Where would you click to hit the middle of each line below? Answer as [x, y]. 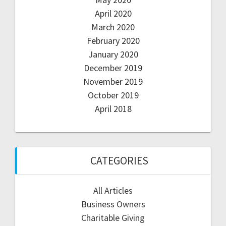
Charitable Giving [113, 217]
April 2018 [113, 108]
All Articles [113, 190]
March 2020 [113, 27]
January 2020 [113, 54]
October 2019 [113, 95]
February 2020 [113, 40]
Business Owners [113, 204]
